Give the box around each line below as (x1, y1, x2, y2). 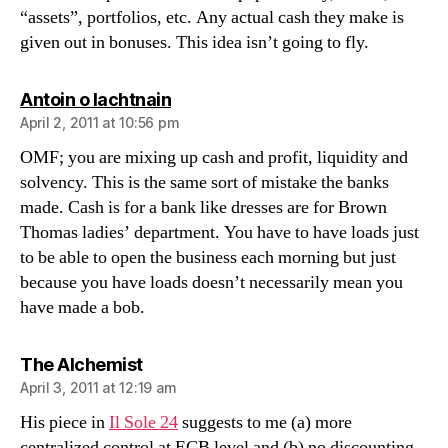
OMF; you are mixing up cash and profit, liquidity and (20, 146, 408, 169)
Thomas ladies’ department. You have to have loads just (20, 221, 419, 244)
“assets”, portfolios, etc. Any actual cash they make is (20, 6, 404, 29)
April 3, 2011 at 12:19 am (20, 379, 177, 396)
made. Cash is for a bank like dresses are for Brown (20, 196, 387, 219)
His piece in (20, 411, 109, 434)
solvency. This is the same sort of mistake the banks (20, 171, 389, 194)
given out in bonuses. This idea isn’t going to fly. (20, 31, 369, 54)
